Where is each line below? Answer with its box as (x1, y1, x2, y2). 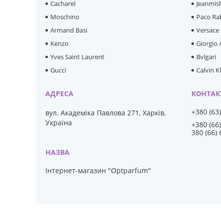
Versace (196, 26, 220, 35)
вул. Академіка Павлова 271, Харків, (45, 108, 166, 118)
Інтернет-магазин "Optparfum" (45, 166, 151, 176)
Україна (45, 118, 73, 128)
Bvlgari (196, 52, 217, 62)
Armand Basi (50, 26, 88, 35)
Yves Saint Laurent (50, 52, 105, 62)
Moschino (50, 12, 80, 22)
